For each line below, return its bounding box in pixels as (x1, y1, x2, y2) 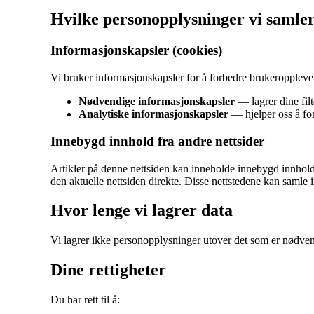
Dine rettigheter (50, 261, 166, 280)
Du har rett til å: (50, 294, 120, 306)
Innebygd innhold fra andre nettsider (50, 133, 264, 149)
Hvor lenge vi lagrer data (50, 201, 233, 220)
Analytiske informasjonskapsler (78, 108, 228, 121)
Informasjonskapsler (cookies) (50, 43, 222, 58)
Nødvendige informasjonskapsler (78, 95, 235, 108)
